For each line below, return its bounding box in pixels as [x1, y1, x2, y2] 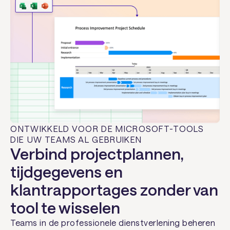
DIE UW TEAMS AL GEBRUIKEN [10, 135, 142, 145]
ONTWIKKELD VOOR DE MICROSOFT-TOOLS [10, 124, 204, 134]
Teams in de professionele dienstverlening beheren [10, 218, 216, 228]
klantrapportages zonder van [10, 180, 219, 199]
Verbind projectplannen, [10, 144, 184, 163]
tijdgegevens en [10, 162, 123, 181]
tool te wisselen [10, 198, 121, 217]
